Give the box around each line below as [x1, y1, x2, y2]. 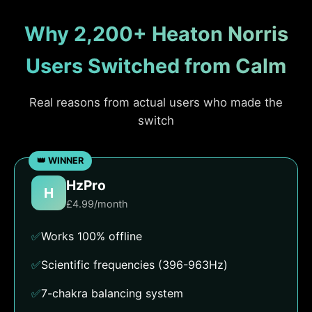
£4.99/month [66, 197, 128, 210]
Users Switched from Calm [26, 53, 286, 78]
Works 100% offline [41, 228, 142, 243]
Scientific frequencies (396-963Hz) [41, 257, 228, 272]
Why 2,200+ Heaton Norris [24, 21, 288, 46]
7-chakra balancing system [41, 286, 183, 300]
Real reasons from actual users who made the [29, 95, 283, 109]
